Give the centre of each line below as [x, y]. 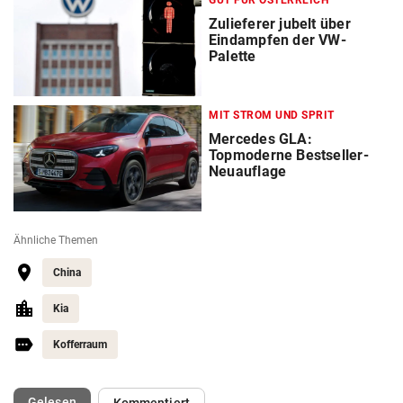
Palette [233, 56]
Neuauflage [248, 171]
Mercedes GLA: [260, 139]
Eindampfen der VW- [278, 40]
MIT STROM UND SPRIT [272, 115]
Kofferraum [80, 344]
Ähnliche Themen [56, 240]
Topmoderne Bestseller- [289, 155]
